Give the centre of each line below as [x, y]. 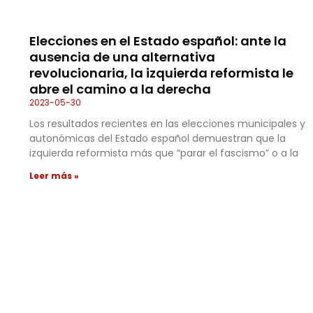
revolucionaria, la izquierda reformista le [161, 73]
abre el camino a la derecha [120, 89]
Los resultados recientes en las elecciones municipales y [167, 124]
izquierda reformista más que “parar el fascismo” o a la [164, 153]
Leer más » [54, 176]
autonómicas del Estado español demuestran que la [158, 139]
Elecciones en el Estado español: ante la [158, 41]
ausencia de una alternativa [122, 57]
